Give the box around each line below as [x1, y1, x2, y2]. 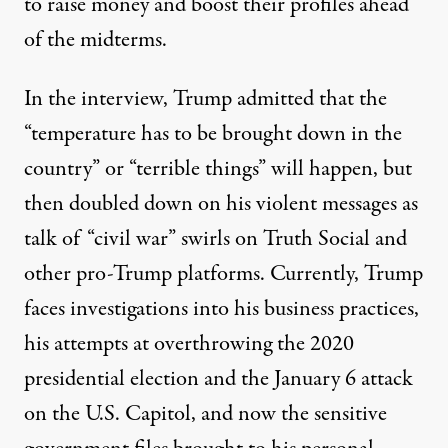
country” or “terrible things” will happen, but [24, 153, 412, 186]
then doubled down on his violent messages [24, 188, 402, 221]
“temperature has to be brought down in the [24, 118, 402, 151]
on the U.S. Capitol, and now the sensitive [24, 398, 387, 431]
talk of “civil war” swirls [24, 223, 230, 256]
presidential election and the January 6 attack [24, 363, 413, 396]
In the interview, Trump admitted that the [24, 83, 387, 116]
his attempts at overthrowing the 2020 [24, 328, 354, 361]
